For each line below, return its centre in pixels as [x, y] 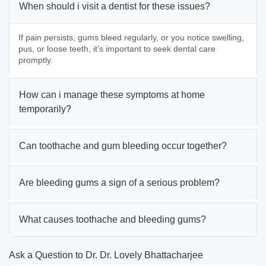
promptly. [36, 60]
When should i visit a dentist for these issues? [115, 6]
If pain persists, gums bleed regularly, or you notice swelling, [131, 37]
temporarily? [45, 109]
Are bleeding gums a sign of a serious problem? [119, 183]
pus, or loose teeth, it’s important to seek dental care [117, 49]
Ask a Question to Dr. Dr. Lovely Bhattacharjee [106, 255]
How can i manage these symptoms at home [112, 95]
